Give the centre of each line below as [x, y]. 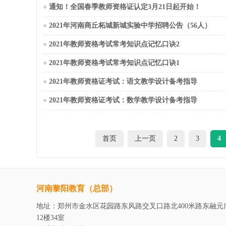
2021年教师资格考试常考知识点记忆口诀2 [114, 44]
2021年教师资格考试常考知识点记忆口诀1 [114, 63]
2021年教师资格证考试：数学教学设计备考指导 [123, 100]
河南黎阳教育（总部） [77, 188]
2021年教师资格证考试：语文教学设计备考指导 [123, 81]
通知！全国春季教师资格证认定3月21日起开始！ [125, 7]
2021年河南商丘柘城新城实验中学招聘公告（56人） [130, 25]
